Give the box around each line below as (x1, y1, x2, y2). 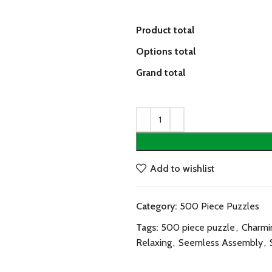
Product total (136, 24, 194, 36)
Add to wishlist (150, 162, 215, 174)
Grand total (136, 67, 185, 78)
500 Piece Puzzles (180, 200, 259, 212)
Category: (136, 200, 177, 212)
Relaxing (136, 237, 172, 248)
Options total (136, 46, 195, 57)
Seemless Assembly (178, 237, 263, 248)
